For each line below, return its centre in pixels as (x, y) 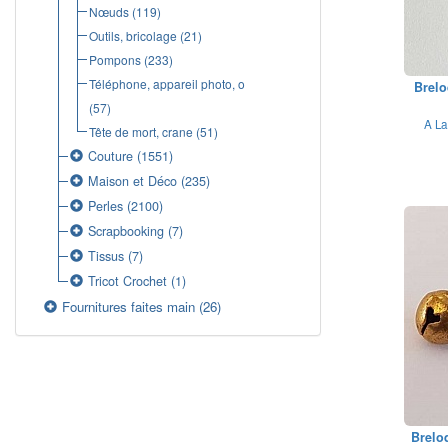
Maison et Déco (133, 181)
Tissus (106, 256)
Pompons (114, 59)
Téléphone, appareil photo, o (166, 83)
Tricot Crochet (128, 281)
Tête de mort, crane (140, 131)
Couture (111, 156)
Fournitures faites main (129, 306)
